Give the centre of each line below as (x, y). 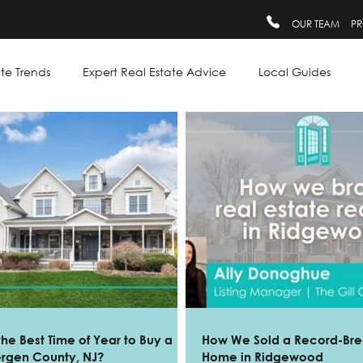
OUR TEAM (316, 24)
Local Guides (295, 71)
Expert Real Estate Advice (154, 71)
